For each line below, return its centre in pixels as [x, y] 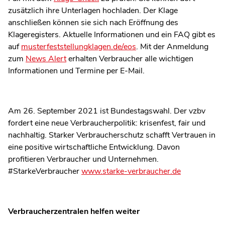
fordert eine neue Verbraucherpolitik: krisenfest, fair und [107, 123]
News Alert [46, 59]
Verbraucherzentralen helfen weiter [74, 212]
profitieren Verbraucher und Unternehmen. [83, 159]
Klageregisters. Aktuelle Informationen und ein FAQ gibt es [112, 35]
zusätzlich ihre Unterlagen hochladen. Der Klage [93, 11]
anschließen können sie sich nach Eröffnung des [93, 23]
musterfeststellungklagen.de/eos [79, 47]
